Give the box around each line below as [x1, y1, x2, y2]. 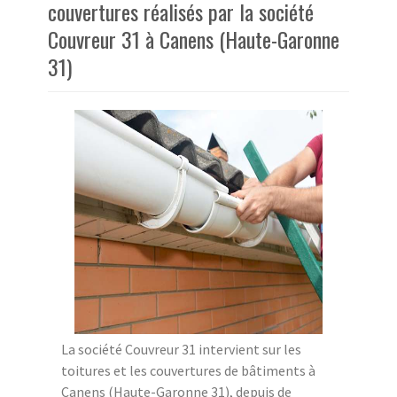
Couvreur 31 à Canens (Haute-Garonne [48, 22, 339, 55]
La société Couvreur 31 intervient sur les [61, 339, 301, 358]
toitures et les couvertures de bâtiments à [61, 361, 315, 379]
